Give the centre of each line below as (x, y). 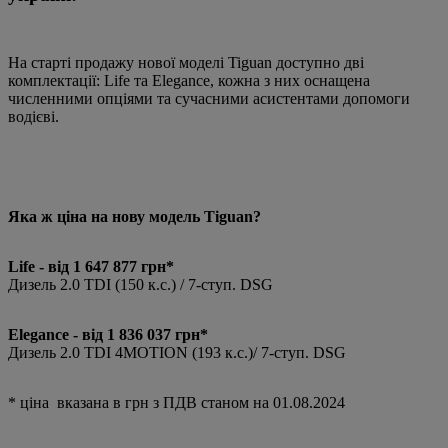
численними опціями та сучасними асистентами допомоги (209, 98)
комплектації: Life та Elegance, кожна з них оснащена (189, 80)
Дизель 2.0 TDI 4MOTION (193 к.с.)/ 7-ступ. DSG (177, 352)
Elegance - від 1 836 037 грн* (108, 334)
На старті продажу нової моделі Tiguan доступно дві (186, 62)
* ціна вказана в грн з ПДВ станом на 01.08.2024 (176, 402)
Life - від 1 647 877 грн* (91, 266)
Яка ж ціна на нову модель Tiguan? (134, 216)
